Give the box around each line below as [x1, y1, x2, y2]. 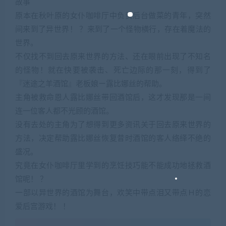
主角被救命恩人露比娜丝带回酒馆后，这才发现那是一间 [15, 93, 211, 101]
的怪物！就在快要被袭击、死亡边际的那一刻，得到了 [15, 66, 211, 74]
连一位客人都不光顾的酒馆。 [15, 107, 114, 115]
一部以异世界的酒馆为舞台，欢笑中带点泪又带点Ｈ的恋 [15, 189, 211, 197]
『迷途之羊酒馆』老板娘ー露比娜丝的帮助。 [15, 80, 166, 88]
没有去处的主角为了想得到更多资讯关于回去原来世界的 [15, 121, 211, 129]
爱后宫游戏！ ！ [15, 202, 70, 210]
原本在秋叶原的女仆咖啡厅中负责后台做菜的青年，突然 [15, 12, 211, 20]
